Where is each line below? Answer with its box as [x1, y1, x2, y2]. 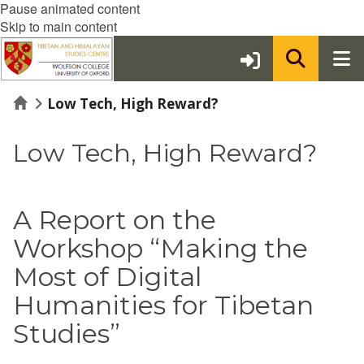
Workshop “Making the [13, 232, 308, 264]
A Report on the [13, 204, 216, 236]
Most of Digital [13, 261, 201, 292]
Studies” [13, 318, 120, 349]
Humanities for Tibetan [13, 289, 314, 321]
